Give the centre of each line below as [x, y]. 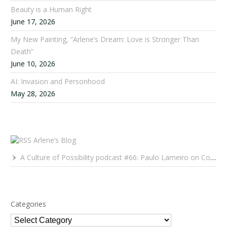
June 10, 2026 [33, 63]
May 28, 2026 [33, 93]
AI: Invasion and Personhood [58, 81]
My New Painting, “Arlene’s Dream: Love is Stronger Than [105, 39]
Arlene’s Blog [55, 140]
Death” [22, 51]
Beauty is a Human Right [51, 9]
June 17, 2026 [33, 21]
